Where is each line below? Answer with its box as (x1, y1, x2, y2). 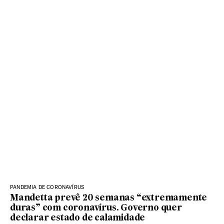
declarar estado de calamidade (10, 214, 145, 223)
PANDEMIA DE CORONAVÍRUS (10, 184, 84, 191)
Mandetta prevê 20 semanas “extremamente (10, 194, 207, 203)
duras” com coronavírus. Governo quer (10, 204, 182, 213)
